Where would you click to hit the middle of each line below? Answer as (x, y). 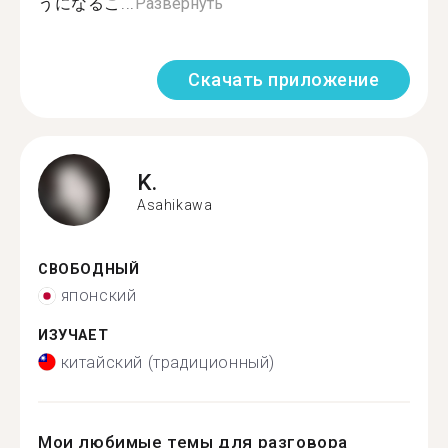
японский (98, 295)
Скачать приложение (283, 79)
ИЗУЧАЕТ (73, 335)
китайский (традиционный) (167, 362)
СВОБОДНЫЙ (89, 269)
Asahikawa (175, 205)
